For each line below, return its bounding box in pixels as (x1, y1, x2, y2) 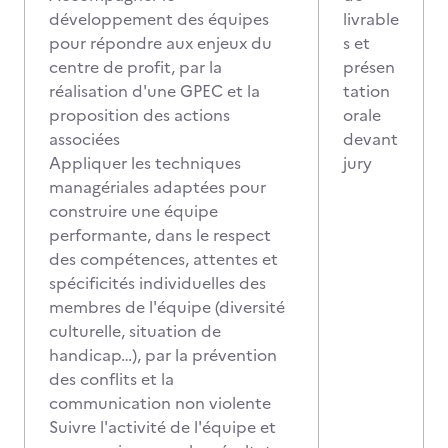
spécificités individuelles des (49, 271, 266, 295)
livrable (343, 7, 399, 31)
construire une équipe (49, 199, 218, 223)
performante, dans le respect (49, 223, 271, 247)
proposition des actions (49, 103, 230, 127)
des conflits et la (49, 367, 174, 391)
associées (49, 127, 120, 151)
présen (343, 55, 395, 79)
